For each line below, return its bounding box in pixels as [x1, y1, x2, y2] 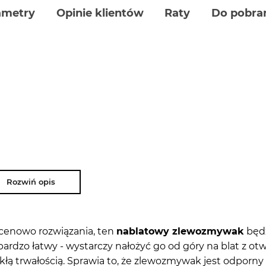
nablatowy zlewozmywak [116, 225, 244, 237]
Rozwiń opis [6, 176, 55, 186]
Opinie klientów [56, 6, 144, 20]
